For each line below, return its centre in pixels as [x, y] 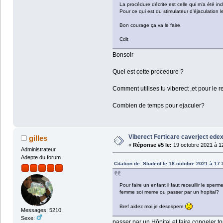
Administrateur [38, 149]
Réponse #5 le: [152, 145]
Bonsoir [123, 55]
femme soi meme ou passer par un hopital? [169, 192]
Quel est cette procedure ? [148, 71]
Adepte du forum [41, 157]
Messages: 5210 [41, 210]
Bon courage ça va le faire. [150, 25]
